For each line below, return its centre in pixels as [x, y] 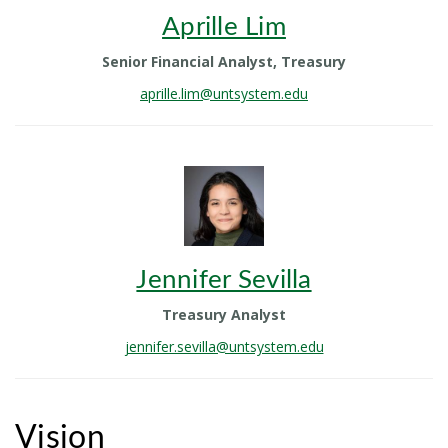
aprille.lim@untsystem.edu [224, 93]
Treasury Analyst [224, 314]
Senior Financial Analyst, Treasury [224, 61]
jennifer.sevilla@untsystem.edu [224, 346]
